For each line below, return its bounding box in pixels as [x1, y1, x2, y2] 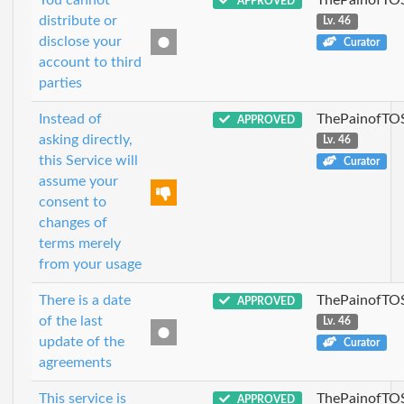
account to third [39, 54, 142, 69]
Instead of [39, 111, 102, 126]
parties [39, 75, 82, 90]
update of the [39, 334, 124, 349]
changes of [39, 215, 107, 230]
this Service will [39, 152, 138, 168]
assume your [39, 173, 118, 188]
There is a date [39, 292, 131, 308]
